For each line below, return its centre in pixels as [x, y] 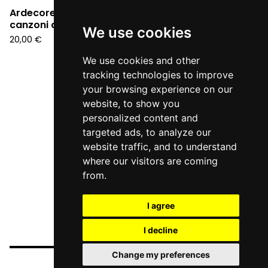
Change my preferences [161, 255]
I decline [161, 230]
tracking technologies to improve [158, 75]
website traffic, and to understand [159, 147]
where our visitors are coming [150, 161]
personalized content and [140, 118]
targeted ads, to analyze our [147, 132]
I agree [161, 205]
